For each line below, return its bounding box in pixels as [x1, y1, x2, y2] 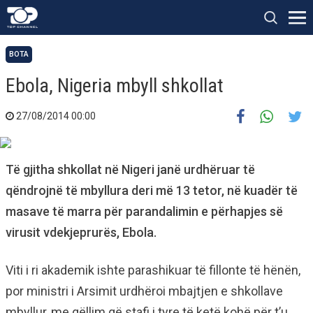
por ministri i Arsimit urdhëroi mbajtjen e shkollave [6, 284, 283, 298]
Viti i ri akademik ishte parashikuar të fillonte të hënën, [6, 263, 300, 277]
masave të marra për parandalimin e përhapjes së [6, 204, 283, 219]
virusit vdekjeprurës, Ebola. [6, 225, 156, 240]
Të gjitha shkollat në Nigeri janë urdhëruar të [6, 162, 255, 177]
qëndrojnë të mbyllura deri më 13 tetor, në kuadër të [6, 183, 298, 198]
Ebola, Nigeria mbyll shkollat [6, 74, 224, 97]
